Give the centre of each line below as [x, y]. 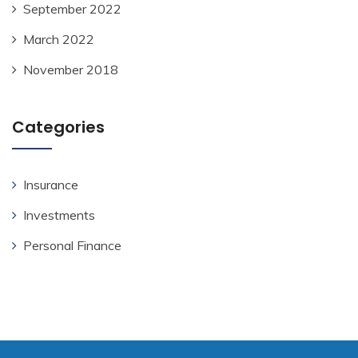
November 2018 [71, 70]
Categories [58, 127]
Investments [59, 215]
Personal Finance [72, 246]
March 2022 [59, 40]
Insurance [51, 185]
